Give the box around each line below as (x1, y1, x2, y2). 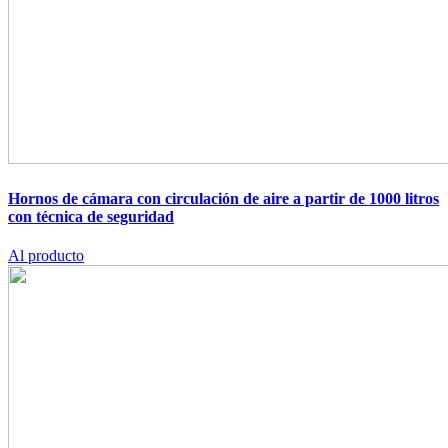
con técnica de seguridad (8, 207, 174, 225)
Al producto (8, 246, 84, 264)
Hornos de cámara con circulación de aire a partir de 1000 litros (8, 189, 439, 207)
